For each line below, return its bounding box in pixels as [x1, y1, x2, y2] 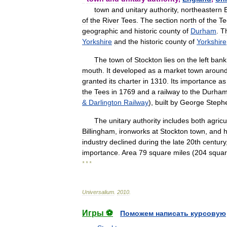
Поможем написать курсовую [120, 209, 226, 217]
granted [82, 77, 107, 85]
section [155, 16, 178, 24]
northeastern [181, 6, 222, 14]
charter [118, 77, 141, 85]
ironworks [119, 127, 150, 135]
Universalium [82, 189, 114, 195]
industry [82, 138, 107, 146]
